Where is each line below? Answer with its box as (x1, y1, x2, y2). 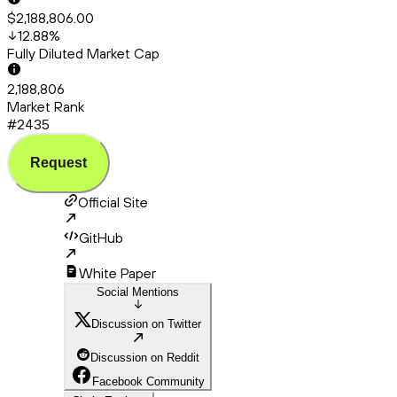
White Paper (79, 264, 156, 283)
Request (30, 155, 87, 171)
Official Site (78, 193, 148, 212)
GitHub (79, 229, 123, 247)
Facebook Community (92, 375, 205, 389)
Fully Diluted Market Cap (7, 44, 160, 63)
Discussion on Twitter (91, 317, 201, 331)
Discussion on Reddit (90, 351, 199, 365)
